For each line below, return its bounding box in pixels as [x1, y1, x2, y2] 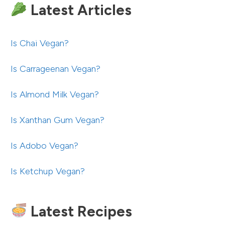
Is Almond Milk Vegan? [11, 88, 99, 100]
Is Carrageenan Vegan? [11, 63, 100, 74]
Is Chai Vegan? [11, 37, 69, 49]
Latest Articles [27, 1, 132, 19]
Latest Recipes [27, 202, 132, 220]
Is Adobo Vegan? [11, 140, 78, 151]
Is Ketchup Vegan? [11, 165, 85, 177]
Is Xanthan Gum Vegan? [11, 114, 104, 126]
